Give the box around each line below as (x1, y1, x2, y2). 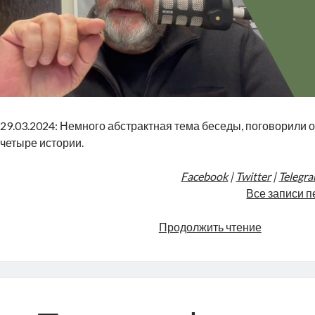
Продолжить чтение (158, 220, 262, 233)
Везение (260, 219, 305, 233)
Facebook (181, 169, 229, 183)
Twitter (236, 169, 271, 183)
